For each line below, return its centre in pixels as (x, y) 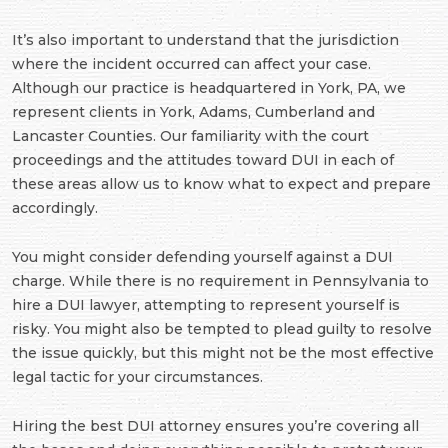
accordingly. (55, 208)
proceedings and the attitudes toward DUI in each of (203, 160)
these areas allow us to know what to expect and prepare (221, 184)
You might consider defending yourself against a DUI (202, 257)
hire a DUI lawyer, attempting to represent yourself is (206, 305)
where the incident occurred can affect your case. (191, 64)
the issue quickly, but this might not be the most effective (223, 353)
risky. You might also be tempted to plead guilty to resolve (222, 329)
